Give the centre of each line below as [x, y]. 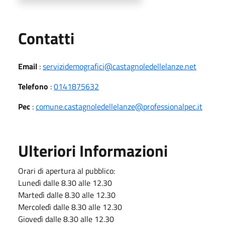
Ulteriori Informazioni [93, 151]
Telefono [33, 86]
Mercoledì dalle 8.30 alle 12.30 [70, 207]
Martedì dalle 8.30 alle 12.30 [67, 195]
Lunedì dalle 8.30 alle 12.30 [66, 183]
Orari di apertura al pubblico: [67, 171]
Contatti [46, 38]
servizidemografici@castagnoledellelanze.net [120, 66]
